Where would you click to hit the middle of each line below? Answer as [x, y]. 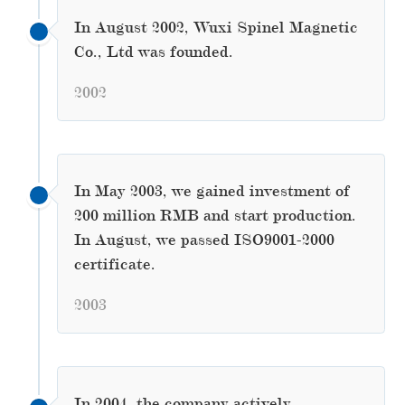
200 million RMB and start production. [215, 215]
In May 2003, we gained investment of [212, 190]
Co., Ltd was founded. [153, 51]
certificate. [114, 264]
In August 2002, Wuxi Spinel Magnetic [216, 27]
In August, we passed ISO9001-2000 [204, 239]
